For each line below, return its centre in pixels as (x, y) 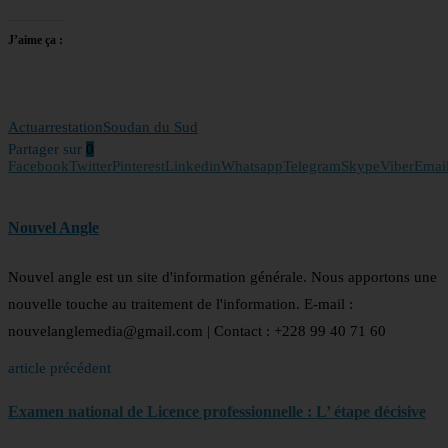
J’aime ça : (35, 40)
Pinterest (138, 166)
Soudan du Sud (150, 127)
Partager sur (45, 149)
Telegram (312, 166)
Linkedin (193, 166)
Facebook (38, 166)
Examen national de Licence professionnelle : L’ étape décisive (217, 412)
